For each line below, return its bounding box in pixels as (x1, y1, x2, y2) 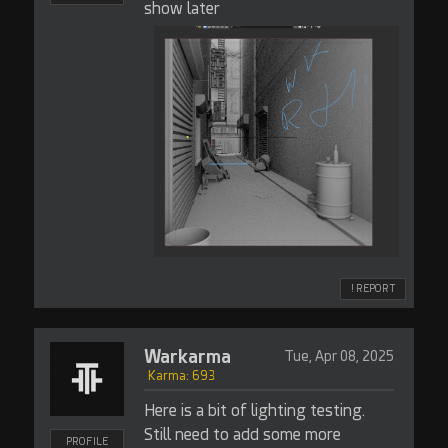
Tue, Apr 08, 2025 (283, 348, 394, 364)
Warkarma (143, 346, 231, 367)
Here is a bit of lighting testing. (143, 401, 365, 420)
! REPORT (351, 283, 396, 294)
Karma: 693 (147, 369, 215, 383)
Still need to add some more (143, 425, 341, 444)
